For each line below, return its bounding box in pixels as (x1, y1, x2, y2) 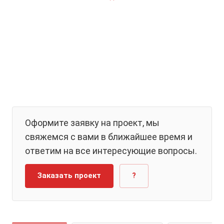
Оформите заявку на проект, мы (25, 117, 159, 128)
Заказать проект (37, 171, 101, 180)
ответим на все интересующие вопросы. (25, 145, 197, 156)
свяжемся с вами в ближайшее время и (25, 131, 192, 142)
